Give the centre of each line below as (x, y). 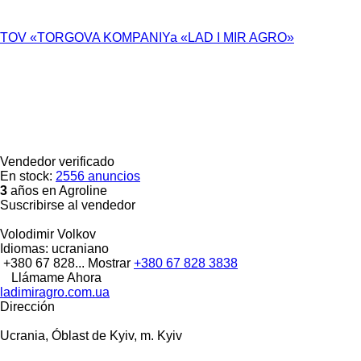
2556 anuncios (98, 176)
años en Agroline (57, 190)
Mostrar (111, 263)
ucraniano (79, 248)
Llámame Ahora (56, 277)
